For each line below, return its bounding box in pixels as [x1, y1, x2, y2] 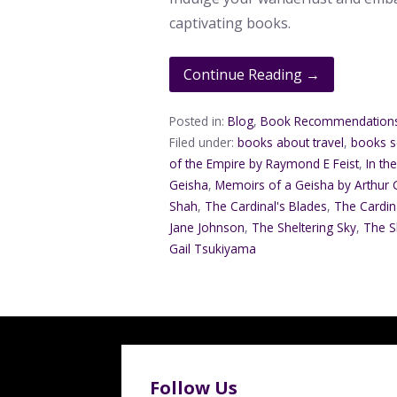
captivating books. [169, 12, 292, 33]
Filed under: [169, 134, 238, 152]
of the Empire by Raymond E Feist [169, 155, 360, 173]
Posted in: [169, 113, 229, 130]
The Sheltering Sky [252, 219, 357, 237]
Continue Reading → [183, 64, 321, 84]
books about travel [237, 134, 345, 152]
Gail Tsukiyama [169, 240, 257, 258]
